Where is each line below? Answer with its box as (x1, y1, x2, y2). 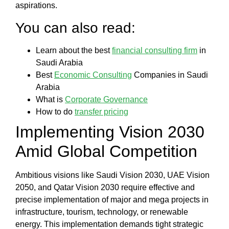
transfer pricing (75, 107, 128, 116)
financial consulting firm (112, 45, 197, 55)
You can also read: (15, 19, 135, 36)
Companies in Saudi (132, 70, 208, 79)
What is (36, 95, 65, 104)
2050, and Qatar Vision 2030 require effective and (15, 182, 195, 192)
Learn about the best (36, 45, 112, 55)
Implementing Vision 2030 (15, 122, 204, 141)
